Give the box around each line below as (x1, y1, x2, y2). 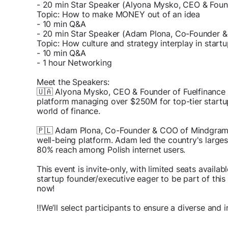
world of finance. (37, 106, 100, 117)
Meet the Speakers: (37, 77, 109, 88)
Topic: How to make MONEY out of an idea (37, 9, 200, 20)
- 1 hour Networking (37, 58, 112, 68)
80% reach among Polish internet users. (37, 145, 186, 155)
